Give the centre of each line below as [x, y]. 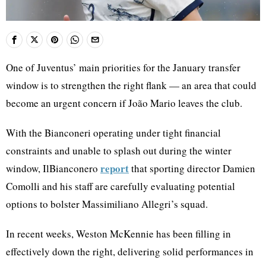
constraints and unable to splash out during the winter [119, 150]
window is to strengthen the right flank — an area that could [131, 85]
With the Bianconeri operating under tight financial [113, 132]
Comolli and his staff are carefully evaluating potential [121, 186]
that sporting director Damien [192, 168]
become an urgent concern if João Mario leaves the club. [124, 103]
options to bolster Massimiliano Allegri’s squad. [107, 204]
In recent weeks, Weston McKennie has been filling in [118, 233]
